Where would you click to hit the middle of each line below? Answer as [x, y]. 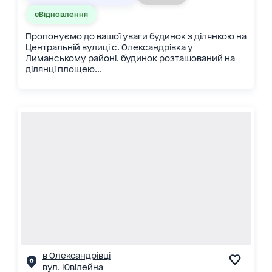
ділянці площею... [63, 70]
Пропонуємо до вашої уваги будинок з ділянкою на [136, 37]
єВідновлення [62, 14]
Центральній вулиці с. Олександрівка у [109, 48]
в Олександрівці [76, 256]
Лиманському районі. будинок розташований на [130, 59]
